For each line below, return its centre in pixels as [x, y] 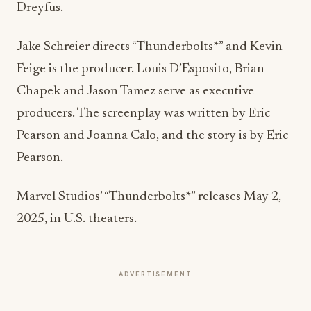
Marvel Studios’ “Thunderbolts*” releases [130, 162]
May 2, [262, 162]
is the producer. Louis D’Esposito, [140, 35]
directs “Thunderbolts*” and [170, 12]
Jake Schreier [53, 12]
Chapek [39, 57]
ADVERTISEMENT [155, 239]
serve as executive [205, 57]
